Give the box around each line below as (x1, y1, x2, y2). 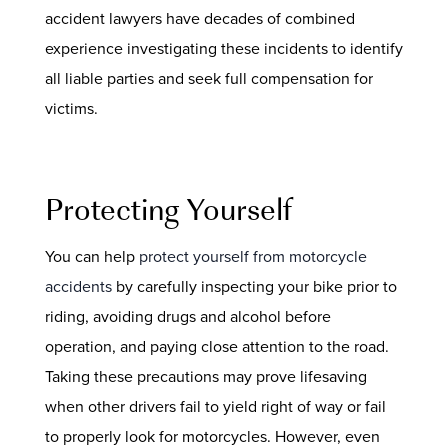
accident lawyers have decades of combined (44, 6, 355, 30)
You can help (44, 244, 139, 268)
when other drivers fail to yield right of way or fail (44, 394, 386, 418)
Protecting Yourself (44, 185, 292, 229)
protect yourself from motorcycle (138, 244, 367, 268)
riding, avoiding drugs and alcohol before (44, 304, 331, 328)
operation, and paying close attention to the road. (44, 334, 389, 358)
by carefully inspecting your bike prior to (111, 274, 397, 298)
